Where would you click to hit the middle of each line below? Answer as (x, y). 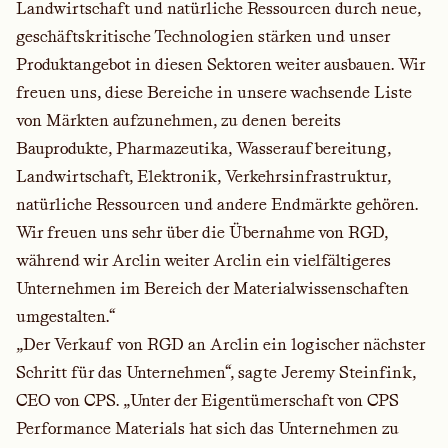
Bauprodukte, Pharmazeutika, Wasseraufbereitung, (203, 148)
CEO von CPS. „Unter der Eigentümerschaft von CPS (207, 400)
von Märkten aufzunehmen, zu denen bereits (178, 120)
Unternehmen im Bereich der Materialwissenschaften (212, 288)
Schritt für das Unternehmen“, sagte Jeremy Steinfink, (216, 372)
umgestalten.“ (66, 316)
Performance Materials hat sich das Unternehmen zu (207, 428)
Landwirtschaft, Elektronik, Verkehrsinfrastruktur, (203, 176)
